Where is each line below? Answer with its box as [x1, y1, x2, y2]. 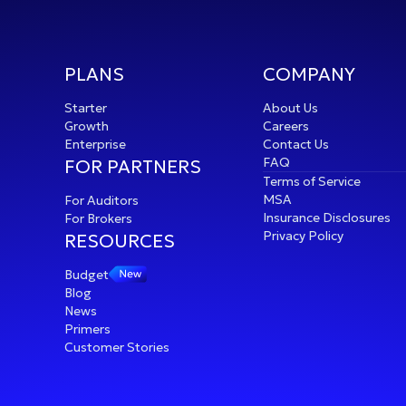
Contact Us [262, 135, 329, 152]
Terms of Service [262, 172, 361, 189]
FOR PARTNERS [64, 154, 202, 179]
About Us [262, 99, 318, 116]
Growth [64, 117, 110, 134]
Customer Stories [64, 338, 170, 355]
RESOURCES [64, 228, 176, 253]
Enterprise [64, 135, 127, 152]
